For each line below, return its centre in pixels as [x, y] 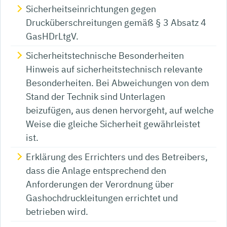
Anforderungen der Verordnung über [100, 184]
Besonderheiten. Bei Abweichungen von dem [118, 83]
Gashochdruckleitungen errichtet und [102, 198]
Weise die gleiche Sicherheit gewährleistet [113, 124]
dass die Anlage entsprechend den [96, 171]
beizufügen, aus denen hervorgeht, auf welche [120, 110]
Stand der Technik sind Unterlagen [96, 97]
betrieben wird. [57, 212]
